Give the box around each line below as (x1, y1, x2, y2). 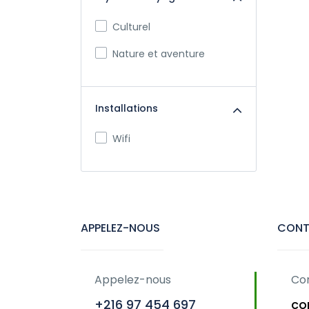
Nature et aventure (112, 47, 205, 61)
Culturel (112, 20, 150, 34)
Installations (95, 101, 158, 115)
